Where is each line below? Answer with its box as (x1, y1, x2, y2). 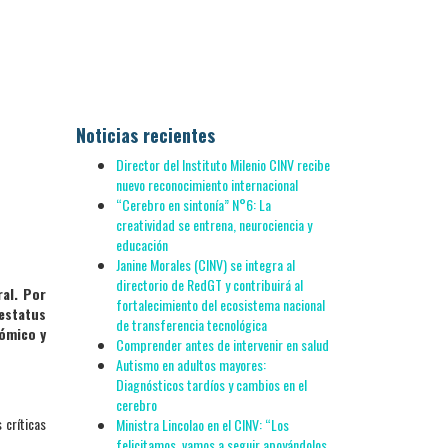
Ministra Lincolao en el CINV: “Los (116, 414, 289, 435)
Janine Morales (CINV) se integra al (116, 254, 295, 275)
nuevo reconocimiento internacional (116, 174, 298, 195)
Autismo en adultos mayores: (116, 354, 266, 375)
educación (116, 234, 168, 255)
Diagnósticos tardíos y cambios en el (116, 374, 307, 395)
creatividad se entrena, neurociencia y (116, 214, 312, 235)
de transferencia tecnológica (116, 314, 267, 335)
